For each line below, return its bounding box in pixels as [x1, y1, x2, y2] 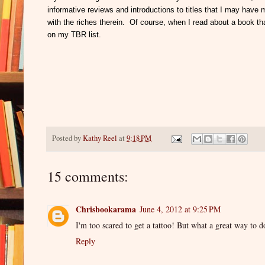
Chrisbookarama [76, 203, 136, 216]
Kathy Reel [83, 133, 117, 144]
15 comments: [47, 167, 128, 186]
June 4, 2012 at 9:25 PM [140, 203, 221, 215]
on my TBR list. [47, 30, 106, 40]
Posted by [52, 133, 83, 144]
